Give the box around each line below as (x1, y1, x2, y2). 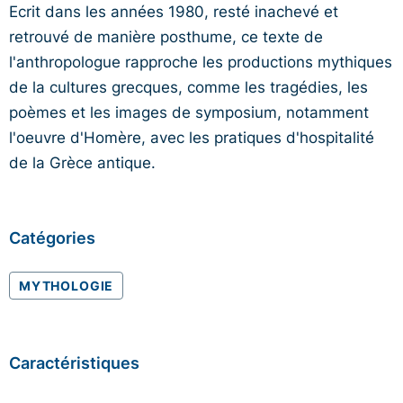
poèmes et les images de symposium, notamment (9, 100, 369, 122)
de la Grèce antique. (9, 150, 156, 173)
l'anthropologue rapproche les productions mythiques (9, 49, 392, 72)
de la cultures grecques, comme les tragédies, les (9, 75, 368, 97)
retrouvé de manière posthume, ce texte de (9, 24, 323, 47)
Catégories (9, 225, 95, 249)
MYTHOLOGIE (19, 275, 114, 294)
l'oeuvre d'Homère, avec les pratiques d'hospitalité (9, 125, 374, 148)
